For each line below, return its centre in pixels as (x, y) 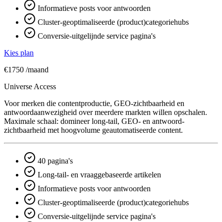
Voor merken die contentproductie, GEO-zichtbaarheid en (94, 103)
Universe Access (30, 86)
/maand (37, 69)
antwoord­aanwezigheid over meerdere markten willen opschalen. (106, 112)
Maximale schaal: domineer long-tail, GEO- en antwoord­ (94, 121)
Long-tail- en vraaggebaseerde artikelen (98, 174)
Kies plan (19, 53)
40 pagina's (54, 161)
